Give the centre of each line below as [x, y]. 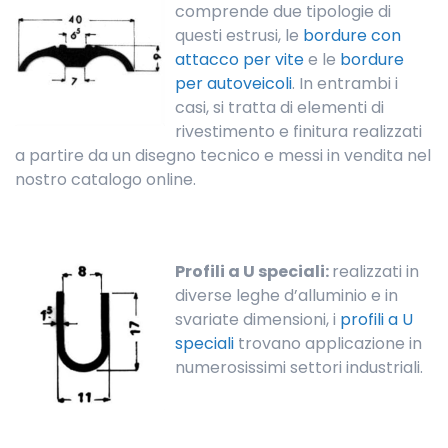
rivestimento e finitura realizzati [298, 132]
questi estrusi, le [239, 36]
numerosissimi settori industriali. [299, 368]
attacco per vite [239, 60]
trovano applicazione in [328, 344]
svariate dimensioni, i [257, 320]
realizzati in [375, 272]
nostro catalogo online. [105, 180]
